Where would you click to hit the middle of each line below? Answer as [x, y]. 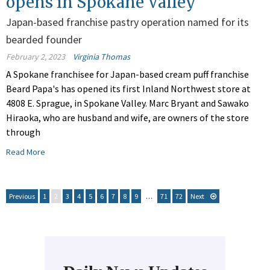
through [23, 132]
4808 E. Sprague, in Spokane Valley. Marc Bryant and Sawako [127, 103]
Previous [22, 196]
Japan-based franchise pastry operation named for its [127, 22]
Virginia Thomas [102, 57]
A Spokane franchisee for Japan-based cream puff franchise [127, 74]
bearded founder [44, 40]
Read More [26, 152]
